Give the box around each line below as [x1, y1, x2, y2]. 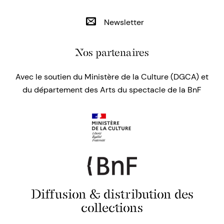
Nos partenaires [75, 46, 149, 58]
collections [81, 199, 143, 215]
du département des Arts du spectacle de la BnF [22, 84, 201, 95]
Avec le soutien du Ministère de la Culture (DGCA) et [15, 71, 208, 82]
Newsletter [102, 17, 144, 27]
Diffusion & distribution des [30, 186, 193, 201]
